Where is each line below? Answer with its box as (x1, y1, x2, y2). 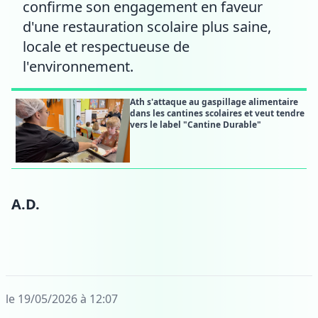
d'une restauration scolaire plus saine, (23, 16, 271, 36)
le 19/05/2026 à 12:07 (6, 290, 118, 307)
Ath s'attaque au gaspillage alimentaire (129, 95, 298, 108)
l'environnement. (23, 56, 133, 76)
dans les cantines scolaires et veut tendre (129, 106, 305, 119)
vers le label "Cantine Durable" (129, 118, 261, 131)
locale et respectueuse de (23, 36, 190, 56)
